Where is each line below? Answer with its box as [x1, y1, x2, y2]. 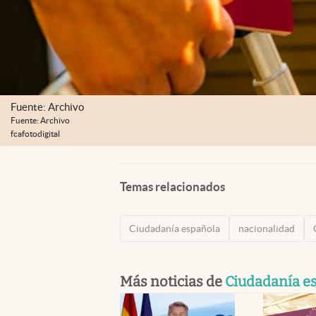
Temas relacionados [120, 179, 225, 193]
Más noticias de [120, 272, 225, 290]
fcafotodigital [11, 129, 60, 139]
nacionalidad [238, 222, 295, 234]
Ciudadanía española [129, 222, 220, 234]
